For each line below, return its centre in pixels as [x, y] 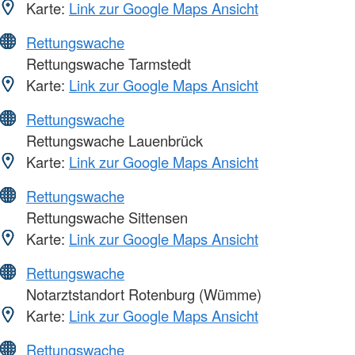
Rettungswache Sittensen [105, 217]
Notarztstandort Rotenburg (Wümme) [142, 294]
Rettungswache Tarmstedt [107, 63]
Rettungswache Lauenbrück [113, 140]
